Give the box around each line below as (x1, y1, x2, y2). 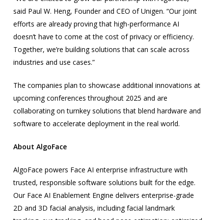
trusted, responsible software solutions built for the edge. (13, 178, 195, 187)
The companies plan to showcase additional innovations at (13, 81, 200, 90)
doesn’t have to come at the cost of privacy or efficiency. (13, 32, 194, 41)
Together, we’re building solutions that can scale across (13, 45, 190, 54)
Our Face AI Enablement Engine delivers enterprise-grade (13, 191, 194, 200)
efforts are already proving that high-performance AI (13, 19, 179, 28)
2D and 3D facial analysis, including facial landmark (13, 203, 175, 213)
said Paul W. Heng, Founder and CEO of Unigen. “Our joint (13, 6, 197, 16)
